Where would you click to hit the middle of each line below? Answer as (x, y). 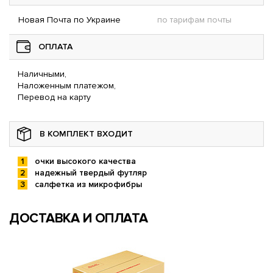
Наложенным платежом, (67, 85)
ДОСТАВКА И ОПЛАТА (79, 218)
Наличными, (42, 74)
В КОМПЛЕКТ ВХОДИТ (86, 133)
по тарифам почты (194, 19)
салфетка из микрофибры (88, 184)
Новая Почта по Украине (69, 19)
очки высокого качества (85, 161)
